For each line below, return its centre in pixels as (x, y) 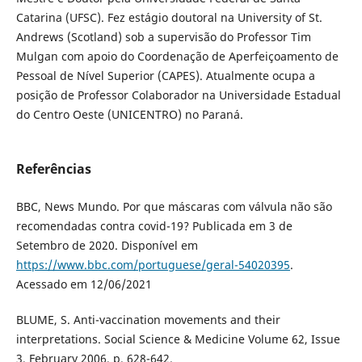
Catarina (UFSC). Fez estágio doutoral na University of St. (169, 18)
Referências (53, 169)
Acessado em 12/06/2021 (84, 284)
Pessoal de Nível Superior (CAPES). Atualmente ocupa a (165, 76)
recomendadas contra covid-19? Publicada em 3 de (154, 226)
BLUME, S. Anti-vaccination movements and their (148, 320)
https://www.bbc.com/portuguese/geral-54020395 (153, 265)
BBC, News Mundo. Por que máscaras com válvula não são (174, 207)
